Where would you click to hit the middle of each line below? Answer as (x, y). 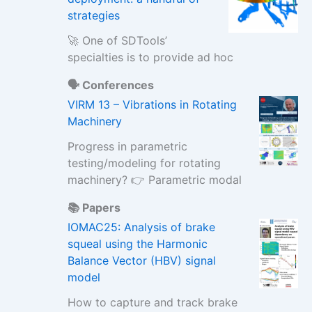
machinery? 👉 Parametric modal (154, 180)
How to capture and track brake (152, 302)
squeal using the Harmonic (137, 244)
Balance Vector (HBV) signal (141, 260)
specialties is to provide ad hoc (150, 57)
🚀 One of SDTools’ (117, 40)
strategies (93, 15)
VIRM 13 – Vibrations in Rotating (152, 104)
